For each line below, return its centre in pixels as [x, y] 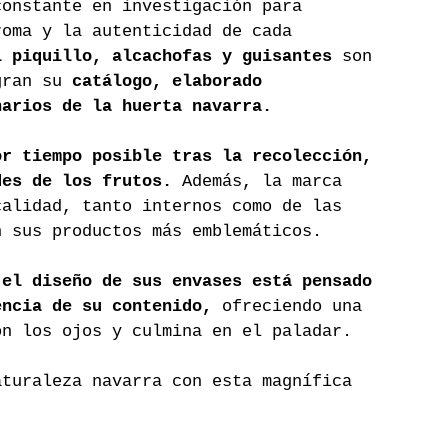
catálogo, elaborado [172, 81]
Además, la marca [267, 181]
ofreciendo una [297, 306]
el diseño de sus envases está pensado [192, 281]
